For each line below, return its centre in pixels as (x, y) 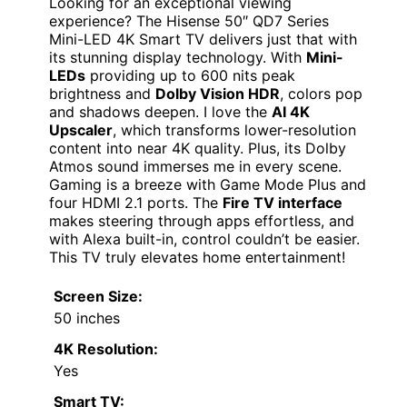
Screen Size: (98, 297)
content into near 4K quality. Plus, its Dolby (198, 149)
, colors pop (321, 94)
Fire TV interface (283, 203)
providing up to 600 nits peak (190, 76)
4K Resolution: (106, 349)
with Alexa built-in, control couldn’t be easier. (204, 239)
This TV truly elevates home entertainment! (197, 258)
